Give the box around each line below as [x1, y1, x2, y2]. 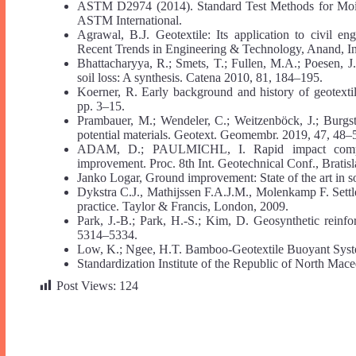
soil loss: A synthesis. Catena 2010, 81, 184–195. [77, 70, 323, 84]
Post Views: [56, 278, 116, 292]
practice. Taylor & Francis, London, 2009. [77, 199, 288, 213]
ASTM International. [77, 13, 182, 27]
